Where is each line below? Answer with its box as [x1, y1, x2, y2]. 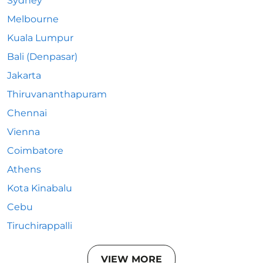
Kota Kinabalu [7, 183, 72, 194]
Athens [7, 164, 41, 175]
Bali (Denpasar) [7, 51, 77, 62]
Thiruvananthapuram [7, 89, 107, 100]
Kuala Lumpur [7, 32, 73, 43]
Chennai [7, 107, 47, 119]
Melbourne [7, 14, 59, 25]
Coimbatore [7, 145, 63, 156]
